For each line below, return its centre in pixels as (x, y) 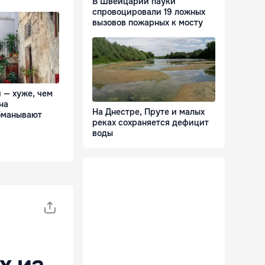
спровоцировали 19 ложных (149, 12)
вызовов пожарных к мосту (148, 23)
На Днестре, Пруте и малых (148, 112)
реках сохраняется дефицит (151, 123)
